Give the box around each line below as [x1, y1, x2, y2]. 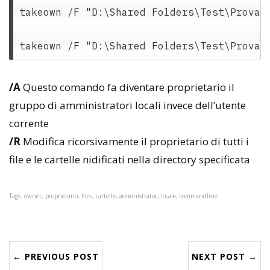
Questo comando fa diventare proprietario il [20, 80, 234, 94]
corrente [9, 116, 49, 130]
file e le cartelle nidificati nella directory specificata [9, 152, 250, 166]
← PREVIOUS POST [13, 251, 99, 262]
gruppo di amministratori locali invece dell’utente [9, 98, 246, 112]
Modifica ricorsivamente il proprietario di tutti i [20, 134, 249, 148]
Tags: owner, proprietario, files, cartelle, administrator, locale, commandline [9, 192, 218, 200]
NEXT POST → [192, 251, 257, 262]
